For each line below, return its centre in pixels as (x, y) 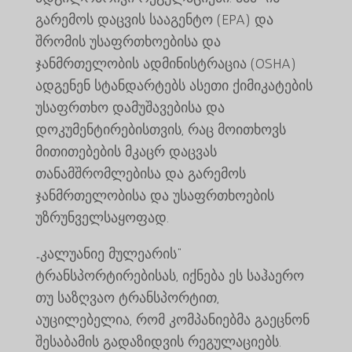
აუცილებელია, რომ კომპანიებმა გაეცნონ (172, 319)
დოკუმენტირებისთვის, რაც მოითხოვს (160, 129)
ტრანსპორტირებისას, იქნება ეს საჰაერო (169, 275)
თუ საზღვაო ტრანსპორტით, (127, 297)
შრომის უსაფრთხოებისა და (128, 41)
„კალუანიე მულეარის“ (108, 253)
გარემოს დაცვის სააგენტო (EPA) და (154, 19)
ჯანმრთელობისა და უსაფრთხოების (154, 195)
